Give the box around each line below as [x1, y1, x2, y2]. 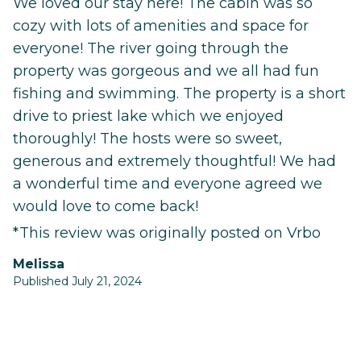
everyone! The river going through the [13, 39, 288, 58]
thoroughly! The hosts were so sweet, [13, 130, 282, 148]
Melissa [25, 256, 64, 272]
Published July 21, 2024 [13, 274, 142, 289]
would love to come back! [13, 197, 198, 216]
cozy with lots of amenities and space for [13, 17, 309, 35]
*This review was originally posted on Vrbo [13, 224, 321, 243]
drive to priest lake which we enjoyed [13, 107, 284, 126]
